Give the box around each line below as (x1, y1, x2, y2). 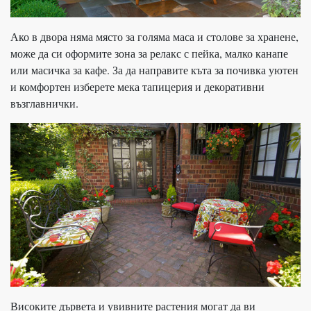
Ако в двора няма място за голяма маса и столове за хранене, (10, 28, 299, 44)
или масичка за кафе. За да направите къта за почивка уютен (10, 62, 299, 77)
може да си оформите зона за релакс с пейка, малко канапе (10, 45, 288, 60)
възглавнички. (10, 95, 78, 110)
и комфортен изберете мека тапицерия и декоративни (10, 78, 264, 94)
